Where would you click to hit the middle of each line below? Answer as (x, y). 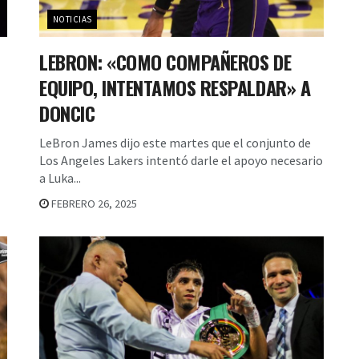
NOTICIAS (73, 19)
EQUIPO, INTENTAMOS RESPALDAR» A (175, 87)
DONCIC (67, 113)
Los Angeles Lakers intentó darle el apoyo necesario (181, 160)
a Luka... (60, 177)
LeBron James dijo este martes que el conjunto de (175, 142)
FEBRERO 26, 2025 (93, 203)
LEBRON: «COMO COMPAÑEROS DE (165, 61)
